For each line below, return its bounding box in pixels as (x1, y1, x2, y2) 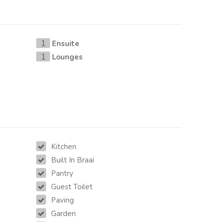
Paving (51, 195, 74, 206)
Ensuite (52, 39, 80, 49)
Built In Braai (51, 155, 95, 166)
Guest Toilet (51, 182, 93, 192)
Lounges (52, 52, 83, 62)
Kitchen (51, 142, 77, 152)
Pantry (51, 168, 74, 179)
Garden (51, 209, 76, 219)
